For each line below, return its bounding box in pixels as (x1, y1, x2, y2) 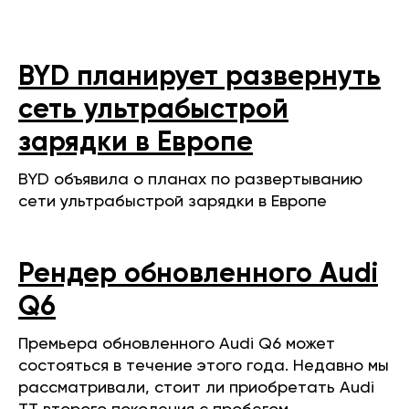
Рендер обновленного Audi (18, 261, 378, 288)
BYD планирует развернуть (18, 64, 381, 91)
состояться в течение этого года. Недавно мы (18, 358, 389, 374)
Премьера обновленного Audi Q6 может (18, 336, 335, 352)
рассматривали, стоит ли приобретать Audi (18, 380, 374, 396)
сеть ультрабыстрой (18, 97, 288, 124)
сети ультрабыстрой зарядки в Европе (18, 194, 327, 210)
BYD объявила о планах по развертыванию (18, 172, 362, 188)
